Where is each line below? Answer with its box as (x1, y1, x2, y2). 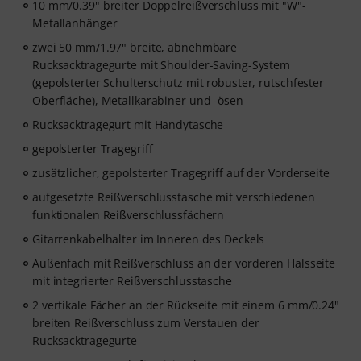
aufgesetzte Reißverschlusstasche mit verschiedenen (32, 189, 315, 205)
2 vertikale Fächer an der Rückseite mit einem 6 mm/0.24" (32, 297, 339, 313)
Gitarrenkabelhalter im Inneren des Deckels (32, 231, 265, 247)
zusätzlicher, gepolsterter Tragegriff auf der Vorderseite (32, 165, 330, 180)
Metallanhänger (32, 15, 118, 31)
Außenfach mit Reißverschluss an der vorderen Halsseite (32, 255, 336, 271)
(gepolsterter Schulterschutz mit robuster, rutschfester (32, 75, 324, 90)
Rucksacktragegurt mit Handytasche (32, 117, 224, 132)
